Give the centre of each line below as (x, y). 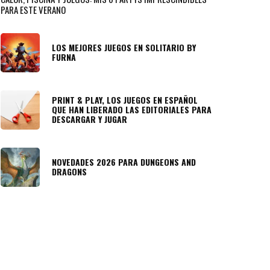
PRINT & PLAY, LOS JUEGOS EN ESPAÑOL (125, 100)
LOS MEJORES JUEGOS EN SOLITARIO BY (124, 48)
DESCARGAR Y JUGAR (89, 119)
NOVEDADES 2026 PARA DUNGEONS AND (124, 162)
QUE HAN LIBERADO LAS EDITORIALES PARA (132, 110)
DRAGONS (69, 172)
